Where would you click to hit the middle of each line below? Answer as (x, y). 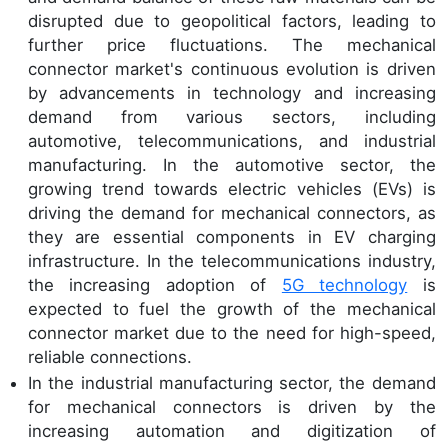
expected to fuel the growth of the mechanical (232, 309)
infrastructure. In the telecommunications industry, (232, 261)
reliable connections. (110, 357)
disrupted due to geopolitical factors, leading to (232, 21)
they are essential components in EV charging (232, 237)
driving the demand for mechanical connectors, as (232, 213)
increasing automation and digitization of (232, 430)
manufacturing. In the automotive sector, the (232, 165)
